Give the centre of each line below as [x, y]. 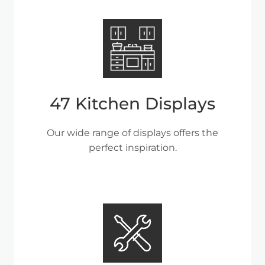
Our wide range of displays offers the [132, 132]
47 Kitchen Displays [132, 103]
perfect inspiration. [132, 147]
